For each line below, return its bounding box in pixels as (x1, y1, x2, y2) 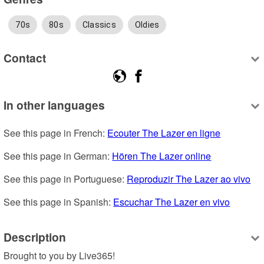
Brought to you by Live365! (4, 248, 115, 262)
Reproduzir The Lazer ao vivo (127, 171, 251, 186)
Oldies (134, 19, 160, 29)
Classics (82, 19, 116, 29)
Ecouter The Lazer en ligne (107, 126, 221, 140)
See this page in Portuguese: (4, 171, 127, 186)
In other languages (4, 96, 105, 113)
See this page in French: (4, 126, 108, 140)
